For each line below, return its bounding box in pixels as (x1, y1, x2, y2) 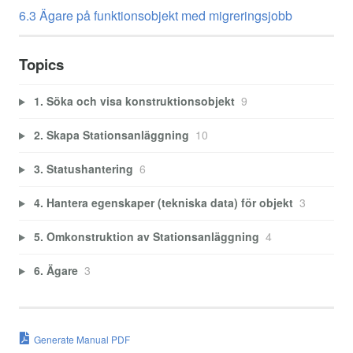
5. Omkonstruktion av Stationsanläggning (33, 229, 259, 245)
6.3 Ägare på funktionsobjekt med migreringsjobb (19, 6, 292, 24)
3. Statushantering (33, 161, 133, 177)
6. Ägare (33, 262, 78, 279)
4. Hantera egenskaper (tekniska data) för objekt (33, 195, 293, 211)
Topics (19, 53, 64, 75)
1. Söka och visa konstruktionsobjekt (33, 93, 235, 110)
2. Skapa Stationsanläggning (33, 127, 189, 143)
